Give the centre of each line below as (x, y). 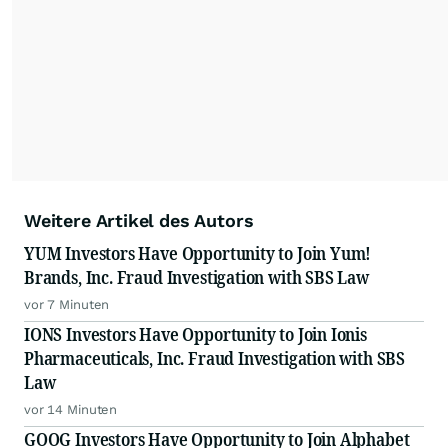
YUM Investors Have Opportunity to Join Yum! (198, 253)
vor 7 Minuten (67, 305)
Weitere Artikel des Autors (139, 221)
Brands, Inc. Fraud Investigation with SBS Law (196, 277)
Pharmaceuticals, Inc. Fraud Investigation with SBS (214, 358)
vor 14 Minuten (71, 410)
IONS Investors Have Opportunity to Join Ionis (195, 334)
